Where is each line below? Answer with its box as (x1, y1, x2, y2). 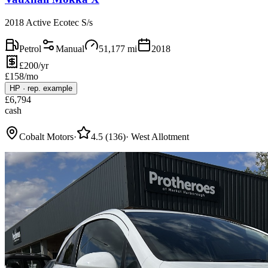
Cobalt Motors (19, 132, 74, 142)
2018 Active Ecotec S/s (5, 17, 93, 28)
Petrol (19, 44, 41, 54)
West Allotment (131, 132, 189, 142)
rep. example (28, 84, 72, 93)
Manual (56, 44, 84, 54)
